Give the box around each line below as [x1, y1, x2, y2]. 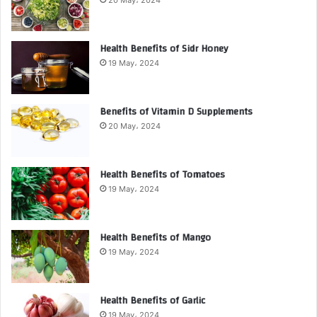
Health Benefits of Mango [100, 228, 211, 247]
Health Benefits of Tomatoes [100, 165, 225, 184]
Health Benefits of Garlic [100, 291, 205, 310]
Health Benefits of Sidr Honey [100, 39, 228, 58]
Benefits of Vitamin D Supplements [100, 102, 253, 121]
